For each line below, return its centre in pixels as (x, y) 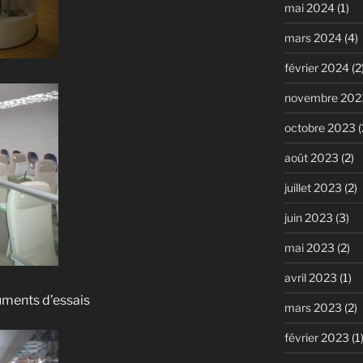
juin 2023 (308, 217)
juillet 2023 (313, 187)
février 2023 (316, 337)
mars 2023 (313, 307)
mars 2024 (313, 37)
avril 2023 (310, 277)
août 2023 (311, 157)
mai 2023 (309, 247)
